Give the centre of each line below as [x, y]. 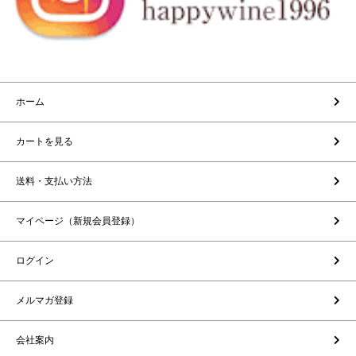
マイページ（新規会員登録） [78, 221]
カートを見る [44, 142]
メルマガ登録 [44, 301]
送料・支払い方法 [54, 182]
